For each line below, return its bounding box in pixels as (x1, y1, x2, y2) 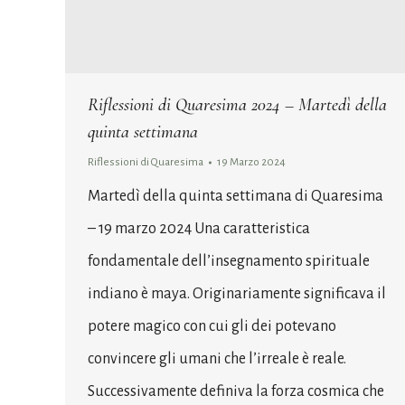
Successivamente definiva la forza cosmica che (88, 382, 384, 400)
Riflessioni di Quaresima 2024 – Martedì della (88, 93, 387, 116)
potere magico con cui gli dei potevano (88, 317, 336, 334)
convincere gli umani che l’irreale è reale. (88, 350, 346, 367)
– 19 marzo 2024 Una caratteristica (88, 220, 310, 237)
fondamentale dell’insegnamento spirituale (88, 252, 370, 269)
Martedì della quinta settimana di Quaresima (88, 187, 383, 204)
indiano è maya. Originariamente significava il (88, 285, 386, 302)
